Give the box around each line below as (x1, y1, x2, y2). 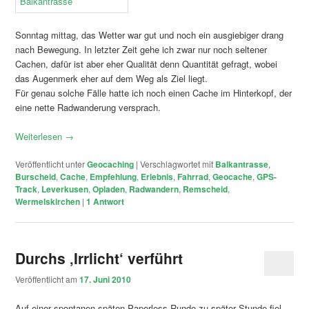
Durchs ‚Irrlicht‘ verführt (15, 248, 183, 269)
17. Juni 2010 (79, 273, 132, 286)
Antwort (91, 195, 125, 208)
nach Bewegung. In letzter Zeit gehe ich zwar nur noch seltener (15, 42, 268, 56)
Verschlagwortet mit (140, 157, 214, 170)
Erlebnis (141, 170, 174, 183)
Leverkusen (41, 182, 89, 195)
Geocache (212, 170, 253, 183)
